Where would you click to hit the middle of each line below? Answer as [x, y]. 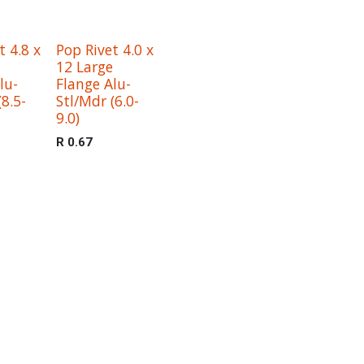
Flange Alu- [93, 84]
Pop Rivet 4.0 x [104, 50]
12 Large [84, 67]
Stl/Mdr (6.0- [97, 101]
